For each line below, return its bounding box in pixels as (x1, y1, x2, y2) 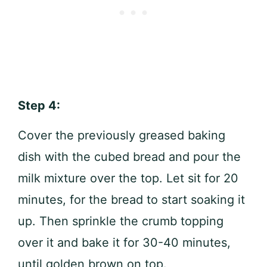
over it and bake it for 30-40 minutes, (18, 235, 231, 250)
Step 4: (18, 98, 63, 113)
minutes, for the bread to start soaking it (18, 192, 245, 207)
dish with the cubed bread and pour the (18, 149, 241, 164)
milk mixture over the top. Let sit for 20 (18, 170, 238, 185)
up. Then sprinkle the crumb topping (18, 213, 223, 228)
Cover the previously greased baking (18, 128, 225, 142)
